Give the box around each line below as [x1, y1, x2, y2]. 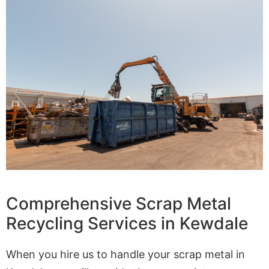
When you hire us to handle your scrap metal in [6, 248, 245, 261]
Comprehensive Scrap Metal [6, 193, 231, 214]
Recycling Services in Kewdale [6, 213, 248, 234]
